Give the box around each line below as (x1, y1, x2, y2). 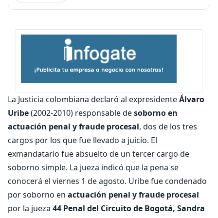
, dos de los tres (139, 121, 197, 132)
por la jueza (8, 203, 53, 214)
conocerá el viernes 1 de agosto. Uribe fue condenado (8, 176, 207, 186)
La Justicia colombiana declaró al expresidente (8, 94, 177, 105)
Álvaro (177, 94, 204, 105)
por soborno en (8, 189, 68, 200)
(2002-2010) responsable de (29, 108, 134, 118)
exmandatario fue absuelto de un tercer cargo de (8, 148, 189, 159)
